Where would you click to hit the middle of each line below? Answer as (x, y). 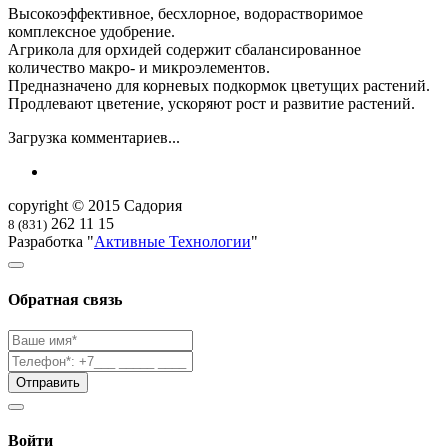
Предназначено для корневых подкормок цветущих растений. (219, 86)
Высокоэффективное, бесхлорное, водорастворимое (185, 14)
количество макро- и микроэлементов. (139, 68)
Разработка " (51, 242)
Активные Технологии (172, 242)
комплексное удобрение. (91, 32)
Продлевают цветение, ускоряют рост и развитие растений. (211, 104)
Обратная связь (65, 299)
